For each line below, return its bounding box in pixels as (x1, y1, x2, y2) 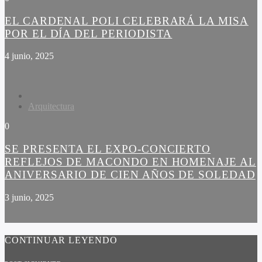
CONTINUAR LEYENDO (5, 235, 118, 245)
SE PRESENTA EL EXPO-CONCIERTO (5, 143, 211, 156)
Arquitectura (28, 101, 74, 112)
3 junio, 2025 (5, 192, 54, 202)
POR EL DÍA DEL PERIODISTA (5, 27, 173, 40)
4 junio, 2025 (5, 51, 54, 61)
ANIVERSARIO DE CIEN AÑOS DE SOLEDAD (5, 168, 256, 181)
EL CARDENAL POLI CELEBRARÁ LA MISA (5, 14, 249, 27)
